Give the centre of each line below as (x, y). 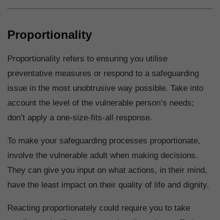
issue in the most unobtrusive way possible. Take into (105, 88)
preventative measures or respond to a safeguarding (103, 74)
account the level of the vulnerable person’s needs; (101, 103)
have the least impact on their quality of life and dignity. (108, 185)
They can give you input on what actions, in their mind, (107, 170)
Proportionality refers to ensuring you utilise (87, 59)
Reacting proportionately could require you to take (99, 208)
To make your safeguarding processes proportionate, (104, 141)
